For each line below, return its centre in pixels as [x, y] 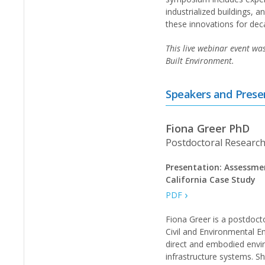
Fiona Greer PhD [208, 128]
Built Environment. [200, 61]
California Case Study [211, 180]
